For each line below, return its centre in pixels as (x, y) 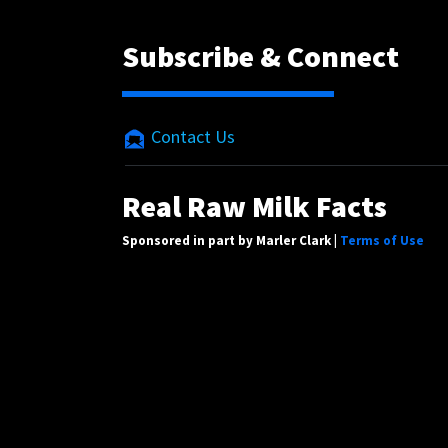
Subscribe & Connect (260, 56)
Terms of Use (382, 240)
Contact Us (191, 136)
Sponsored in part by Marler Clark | (231, 240)
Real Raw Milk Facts (254, 206)
